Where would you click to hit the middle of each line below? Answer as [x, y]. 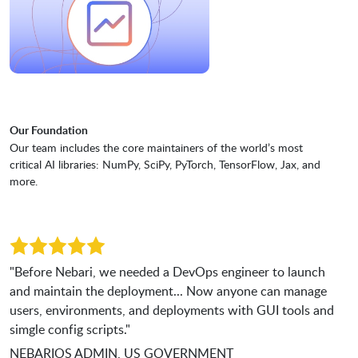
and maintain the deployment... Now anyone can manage [168, 291]
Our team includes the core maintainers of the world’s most [156, 148]
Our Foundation [49, 130]
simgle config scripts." [70, 330]
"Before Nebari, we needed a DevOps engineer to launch [167, 272]
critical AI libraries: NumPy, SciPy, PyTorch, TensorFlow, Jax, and [165, 165]
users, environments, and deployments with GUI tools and [172, 310]
